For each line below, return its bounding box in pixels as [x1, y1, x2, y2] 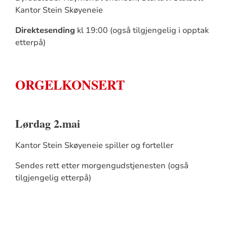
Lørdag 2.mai [15, 115, 80, 132]
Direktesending [15, 24, 75, 36]
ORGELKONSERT [15, 74, 125, 94]
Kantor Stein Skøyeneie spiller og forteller [15, 139, 173, 151]
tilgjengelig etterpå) [15, 172, 91, 183]
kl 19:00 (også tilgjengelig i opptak [74, 24, 209, 36]
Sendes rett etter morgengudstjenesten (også [15, 160, 188, 171]
